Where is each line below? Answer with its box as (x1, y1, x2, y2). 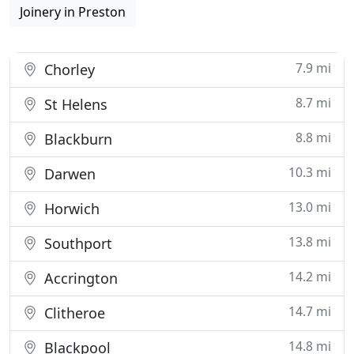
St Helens (40, 95, 107, 114)
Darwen (40, 164, 96, 183)
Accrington (40, 269, 118, 288)
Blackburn (40, 130, 112, 149)
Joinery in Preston (20, 3, 126, 21)
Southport (40, 234, 112, 253)
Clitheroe (40, 303, 105, 322)
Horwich (40, 199, 100, 218)
